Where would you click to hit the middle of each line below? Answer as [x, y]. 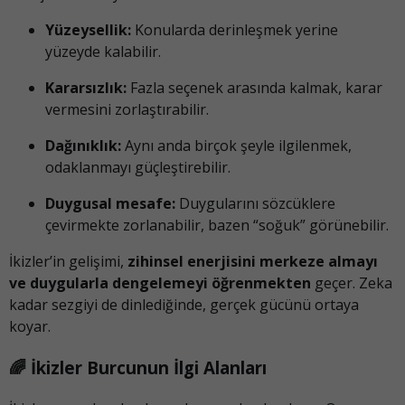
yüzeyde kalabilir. [103, 52]
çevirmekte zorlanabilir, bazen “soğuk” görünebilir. [217, 226]
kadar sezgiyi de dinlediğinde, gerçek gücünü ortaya [184, 305]
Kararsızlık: [86, 88]
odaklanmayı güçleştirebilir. [138, 168]
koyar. [30, 327]
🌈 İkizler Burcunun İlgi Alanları [138, 368]
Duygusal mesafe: [110, 204]
